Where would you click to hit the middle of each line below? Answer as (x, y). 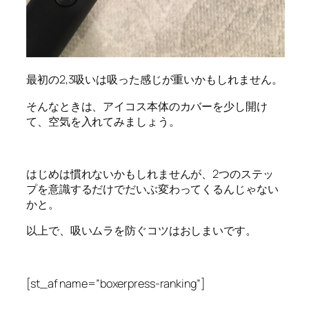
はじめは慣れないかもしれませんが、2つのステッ (150, 174)
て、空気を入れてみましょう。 (103, 121)
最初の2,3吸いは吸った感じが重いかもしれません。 (154, 80)
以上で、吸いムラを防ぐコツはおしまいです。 (141, 231)
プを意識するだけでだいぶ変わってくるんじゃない (152, 189)
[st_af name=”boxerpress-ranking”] (116, 283)
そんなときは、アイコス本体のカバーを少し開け (147, 106)
